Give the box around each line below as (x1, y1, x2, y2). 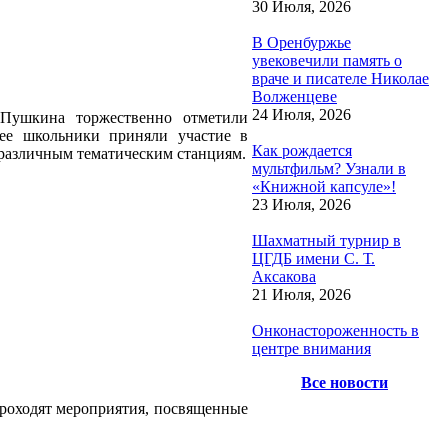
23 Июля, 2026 (252, 195, 351, 213)
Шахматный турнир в (252, 231, 401, 249)
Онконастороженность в (252, 321, 419, 339)
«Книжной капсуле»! (252, 177, 396, 195)
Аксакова (252, 267, 316, 285)
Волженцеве (252, 87, 337, 105)
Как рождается (252, 141, 352, 159)
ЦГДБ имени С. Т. (252, 249, 375, 267)
